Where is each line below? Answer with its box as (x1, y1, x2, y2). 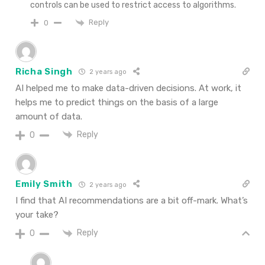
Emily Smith (15, 179, 73, 190)
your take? (15, 209, 59, 221)
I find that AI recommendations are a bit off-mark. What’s (15, 195, 248, 206)
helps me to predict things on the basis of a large (15, 96, 218, 108)
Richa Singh (15, 66, 73, 77)
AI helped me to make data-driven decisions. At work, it (15, 82, 241, 93)
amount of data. (15, 111, 82, 122)
